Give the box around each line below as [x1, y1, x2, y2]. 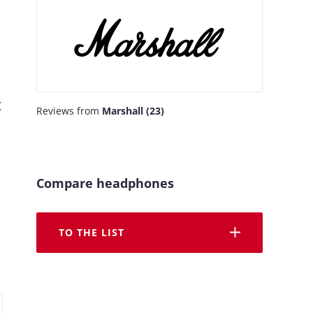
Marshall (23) [102, 103, 164, 117]
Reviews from [36, 103, 102, 117]
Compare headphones [36, 174, 174, 191]
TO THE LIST [59, 226, 124, 240]
